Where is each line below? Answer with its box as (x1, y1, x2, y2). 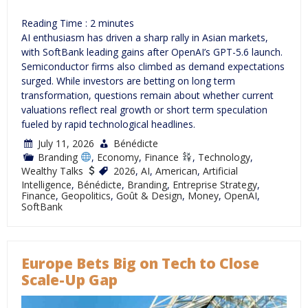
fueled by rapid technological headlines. (21, 117, 195, 131)
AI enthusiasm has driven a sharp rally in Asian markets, (21, 30, 268, 44)
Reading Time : (21, 16, 90, 30)
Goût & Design (116, 188, 182, 202)
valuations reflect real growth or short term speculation (21, 102, 267, 116)
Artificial (202, 164, 238, 177)
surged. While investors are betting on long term (21, 74, 235, 87)
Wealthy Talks (21, 164, 86, 177)
